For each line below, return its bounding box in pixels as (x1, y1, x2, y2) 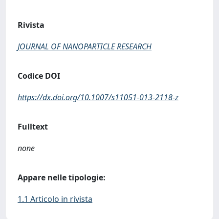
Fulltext (18, 121, 48, 132)
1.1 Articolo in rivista (18, 194, 92, 204)
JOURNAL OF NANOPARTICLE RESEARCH (18, 41, 152, 52)
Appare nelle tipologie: (18, 172, 106, 183)
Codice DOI (18, 70, 60, 81)
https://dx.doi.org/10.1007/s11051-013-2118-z (18, 92, 178, 103)
